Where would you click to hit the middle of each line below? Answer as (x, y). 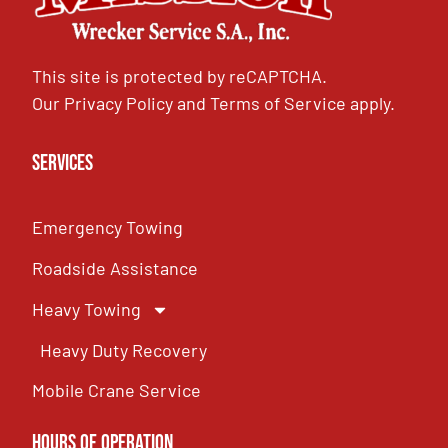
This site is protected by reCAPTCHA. (180, 76)
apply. (371, 103)
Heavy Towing (87, 309)
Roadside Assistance (115, 268)
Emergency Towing (108, 227)
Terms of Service (278, 103)
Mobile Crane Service (117, 390)
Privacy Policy (119, 103)
